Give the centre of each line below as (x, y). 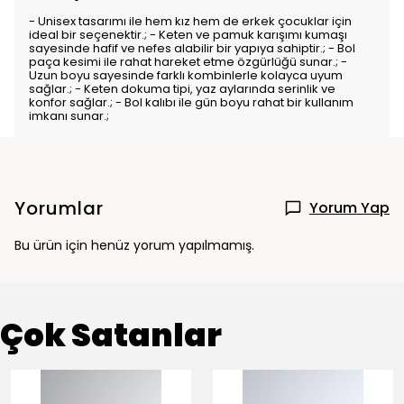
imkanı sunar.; (69, 116)
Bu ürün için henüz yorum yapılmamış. (134, 245)
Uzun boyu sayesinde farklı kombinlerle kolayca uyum (186, 75)
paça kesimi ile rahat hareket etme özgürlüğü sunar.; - (188, 62)
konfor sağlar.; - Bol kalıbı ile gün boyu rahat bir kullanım (191, 102)
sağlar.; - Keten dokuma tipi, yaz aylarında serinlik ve (182, 89)
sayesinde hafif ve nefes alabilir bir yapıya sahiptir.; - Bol (192, 48)
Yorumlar (59, 208)
